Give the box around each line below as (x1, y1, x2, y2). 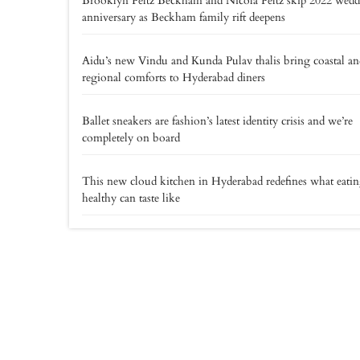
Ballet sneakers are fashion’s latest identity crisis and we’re (82, 112, 353, 129)
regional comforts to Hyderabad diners (82, 69, 265, 85)
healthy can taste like (82, 190, 180, 206)
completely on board (82, 129, 180, 145)
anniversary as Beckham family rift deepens (82, 9, 285, 25)
